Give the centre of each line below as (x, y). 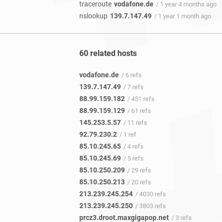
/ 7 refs (134, 87)
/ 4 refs (134, 147)
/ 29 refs (139, 170)
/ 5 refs (134, 159)
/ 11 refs (135, 123)
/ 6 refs (132, 75)
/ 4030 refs (151, 194)
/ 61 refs (139, 111)
